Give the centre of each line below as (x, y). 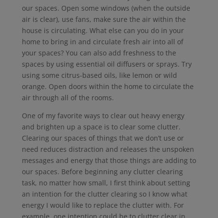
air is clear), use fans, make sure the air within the (104, 19)
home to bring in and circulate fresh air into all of (102, 42)
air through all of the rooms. (68, 98)
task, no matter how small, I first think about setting (106, 183)
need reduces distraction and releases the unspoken (108, 149)
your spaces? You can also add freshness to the (99, 53)
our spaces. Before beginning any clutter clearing (102, 172)
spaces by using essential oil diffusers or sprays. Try (107, 64)
